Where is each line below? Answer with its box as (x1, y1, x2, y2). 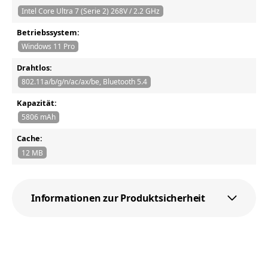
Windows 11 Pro (21, 41, 75, 52)
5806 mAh (21, 112, 56, 123)
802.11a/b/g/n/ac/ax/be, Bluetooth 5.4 (21, 77, 147, 87)
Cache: (17, 133, 42, 144)
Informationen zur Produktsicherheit (31, 191, 205, 205)
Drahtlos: (17, 62, 52, 74)
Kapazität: (17, 98, 57, 109)
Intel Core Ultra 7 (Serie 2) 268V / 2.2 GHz (21, 5, 160, 16)
